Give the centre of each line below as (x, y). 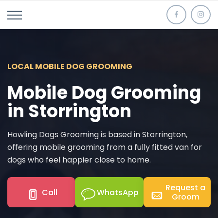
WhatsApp (118, 192)
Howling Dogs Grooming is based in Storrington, (97, 135)
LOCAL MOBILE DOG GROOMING (70, 66)
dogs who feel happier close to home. (79, 160)
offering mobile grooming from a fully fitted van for (105, 147)
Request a (186, 188)
